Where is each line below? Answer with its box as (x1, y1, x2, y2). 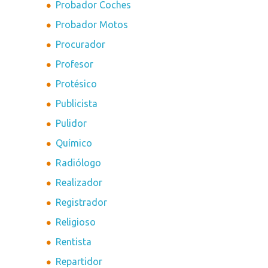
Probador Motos (56, 19, 129, 31)
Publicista (56, 98, 98, 109)
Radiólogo (56, 157, 102, 169)
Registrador (56, 197, 108, 208)
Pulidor (56, 118, 87, 129)
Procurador (56, 39, 106, 50)
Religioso (56, 217, 96, 228)
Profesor (56, 59, 94, 70)
